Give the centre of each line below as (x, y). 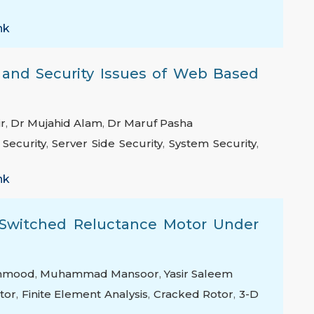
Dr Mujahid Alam (56, 123)
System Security (213, 144)
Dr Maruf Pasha (150, 123)
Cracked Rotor (193, 294)
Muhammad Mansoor (100, 274)
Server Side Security (108, 144)
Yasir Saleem (198, 274)
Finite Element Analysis (85, 294)
